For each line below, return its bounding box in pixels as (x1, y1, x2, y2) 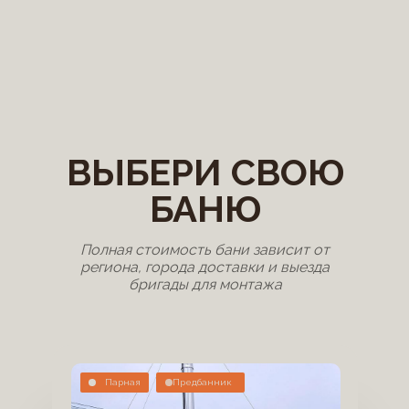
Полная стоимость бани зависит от (80, 241, 330, 258)
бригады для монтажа (128, 276, 282, 293)
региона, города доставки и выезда (80, 258, 330, 276)
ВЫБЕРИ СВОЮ (67, 151, 344, 194)
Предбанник (172, 377, 232, 387)
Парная (104, 377, 141, 387)
